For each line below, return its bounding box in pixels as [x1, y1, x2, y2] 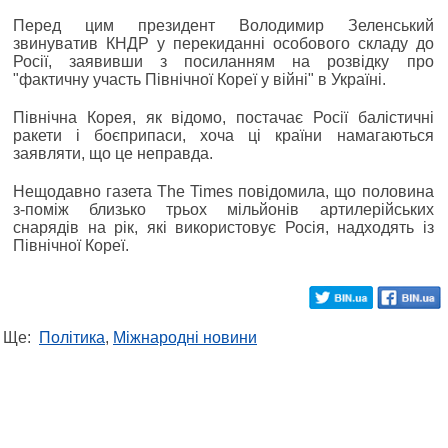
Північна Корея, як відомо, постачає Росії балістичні [13, 108, 434, 126]
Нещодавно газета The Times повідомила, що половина [13, 182, 434, 200]
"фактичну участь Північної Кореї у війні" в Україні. [13, 70, 386, 88]
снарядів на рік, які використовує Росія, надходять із [13, 218, 434, 236]
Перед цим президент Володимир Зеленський [13, 16, 434, 34]
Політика [39, 328, 105, 346]
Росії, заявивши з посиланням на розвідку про [13, 52, 434, 70]
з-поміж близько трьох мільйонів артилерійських [13, 200, 434, 218]
